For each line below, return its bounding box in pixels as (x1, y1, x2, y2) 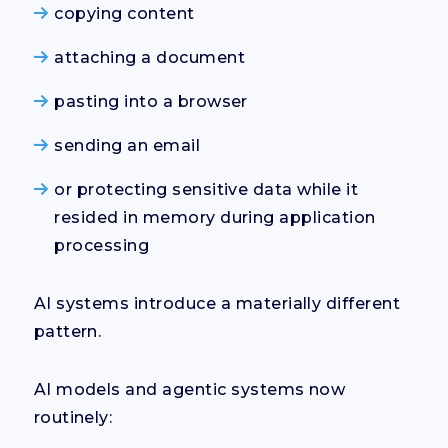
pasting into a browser (54, 91, 248, 111)
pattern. (33, 321, 102, 341)
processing (54, 235, 150, 255)
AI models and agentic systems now (33, 379, 346, 399)
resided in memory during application (54, 207, 376, 227)
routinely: (33, 407, 113, 427)
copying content (54, 3, 195, 23)
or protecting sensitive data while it (54, 179, 359, 199)
